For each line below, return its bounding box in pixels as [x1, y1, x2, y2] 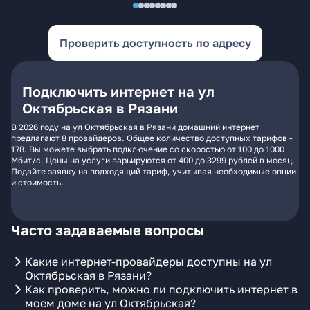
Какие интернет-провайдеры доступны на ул [25, 255, 272, 268]
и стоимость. [11, 177, 64, 188]
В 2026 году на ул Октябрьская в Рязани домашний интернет [11, 122, 259, 132]
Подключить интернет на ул [22, 83, 215, 100]
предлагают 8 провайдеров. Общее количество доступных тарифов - [11, 133, 293, 143]
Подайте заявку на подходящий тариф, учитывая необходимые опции [11, 166, 296, 176]
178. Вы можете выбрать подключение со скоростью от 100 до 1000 [11, 144, 284, 154]
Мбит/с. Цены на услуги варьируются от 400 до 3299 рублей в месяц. [11, 155, 295, 165]
